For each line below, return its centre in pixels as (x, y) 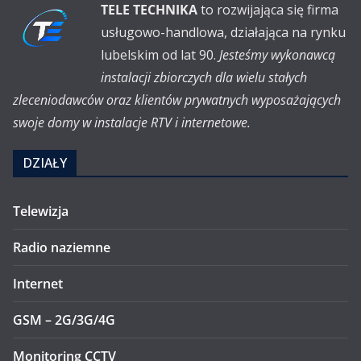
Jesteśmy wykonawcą (277, 55)
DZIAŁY (45, 163)
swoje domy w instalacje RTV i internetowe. (132, 122)
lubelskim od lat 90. (160, 55)
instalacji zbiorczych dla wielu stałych (204, 77)
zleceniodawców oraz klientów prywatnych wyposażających (177, 100)
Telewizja (41, 211)
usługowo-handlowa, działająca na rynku (223, 32)
